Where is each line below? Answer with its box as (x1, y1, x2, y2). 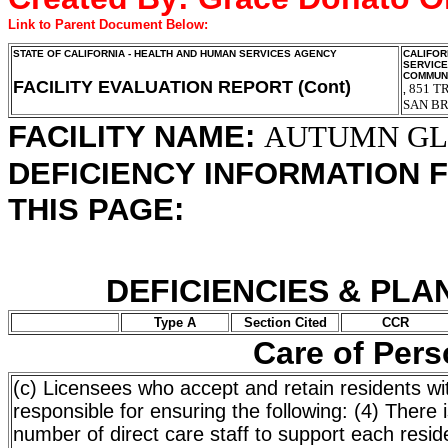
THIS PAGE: (8, 192, 184, 227)
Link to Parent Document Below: (8, 17, 208, 32)
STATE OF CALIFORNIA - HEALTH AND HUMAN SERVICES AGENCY (13, 48, 337, 59)
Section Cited (243, 315, 327, 330)
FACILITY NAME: (8, 119, 264, 154)
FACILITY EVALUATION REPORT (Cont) (13, 77, 351, 97)
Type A (154, 315, 196, 330)
